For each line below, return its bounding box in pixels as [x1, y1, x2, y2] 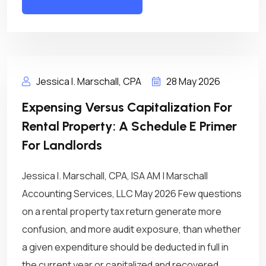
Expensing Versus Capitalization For [22, 99, 232, 115]
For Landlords [22, 137, 102, 153]
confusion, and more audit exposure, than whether [22, 223, 241, 236]
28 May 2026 [166, 75, 220, 88]
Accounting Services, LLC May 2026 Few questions [22, 187, 242, 200]
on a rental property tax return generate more [22, 205, 221, 218]
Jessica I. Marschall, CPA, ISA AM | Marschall [22, 169, 208, 182]
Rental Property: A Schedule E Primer [22, 118, 237, 134]
